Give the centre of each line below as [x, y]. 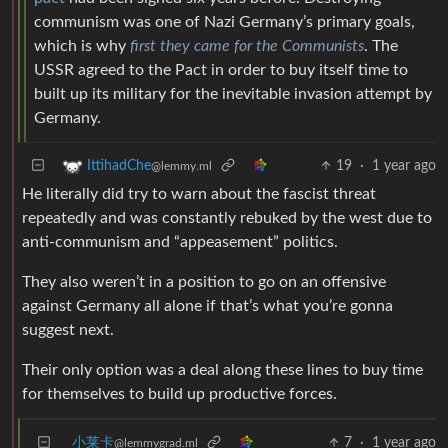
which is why [82, 46]
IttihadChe [119, 166]
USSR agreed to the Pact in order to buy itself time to [221, 70]
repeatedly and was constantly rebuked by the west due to [227, 218]
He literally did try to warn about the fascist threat [199, 194]
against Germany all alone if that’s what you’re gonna [207, 306]
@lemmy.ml [181, 166]
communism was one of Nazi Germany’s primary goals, [224, 22]
